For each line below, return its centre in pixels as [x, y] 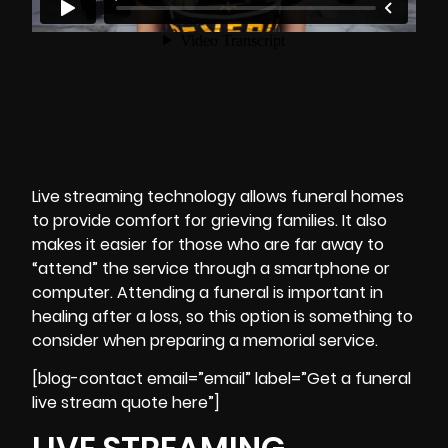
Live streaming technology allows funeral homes [218, 196]
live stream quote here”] [126, 403]
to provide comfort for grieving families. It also [209, 220]
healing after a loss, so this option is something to [222, 316]
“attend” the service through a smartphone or [211, 268]
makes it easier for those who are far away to [208, 244]
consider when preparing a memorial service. [205, 340]
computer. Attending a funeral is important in [207, 292]
